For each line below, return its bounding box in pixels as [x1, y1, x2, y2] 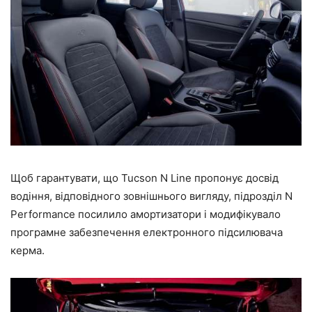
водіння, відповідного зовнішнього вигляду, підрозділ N [10, 189, 292, 203]
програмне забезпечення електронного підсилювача [10, 225, 283, 239]
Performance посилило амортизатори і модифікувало [10, 207, 281, 221]
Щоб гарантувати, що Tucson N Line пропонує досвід [10, 171, 279, 185]
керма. [10, 243, 45, 257]
